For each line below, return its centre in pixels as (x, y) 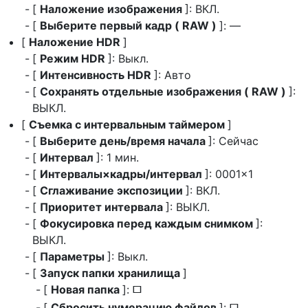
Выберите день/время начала (124, 141)
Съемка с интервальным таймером (128, 124)
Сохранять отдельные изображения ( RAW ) (164, 91)
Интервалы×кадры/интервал (122, 174)
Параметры (74, 256)
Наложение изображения (112, 9)
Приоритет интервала (103, 207)
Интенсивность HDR (97, 75)
